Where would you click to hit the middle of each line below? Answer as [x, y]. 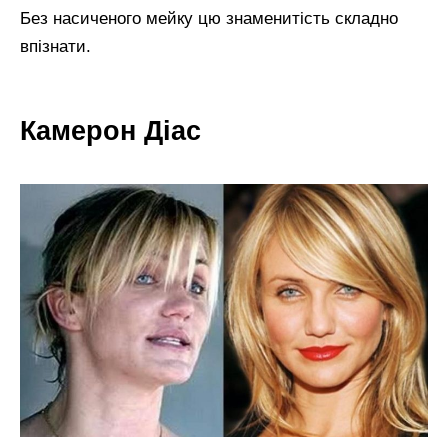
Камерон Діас [110, 131]
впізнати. [55, 46]
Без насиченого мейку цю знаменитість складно [209, 18]
